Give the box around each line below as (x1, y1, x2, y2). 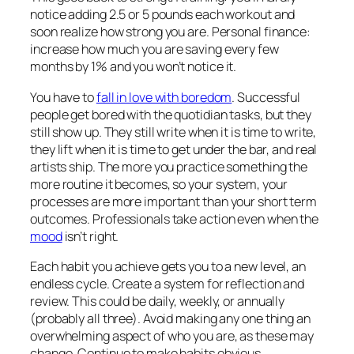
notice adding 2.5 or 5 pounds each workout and (30, 6, 296, 24)
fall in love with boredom (96, 88, 232, 106)
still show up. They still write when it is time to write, (30, 122, 317, 141)
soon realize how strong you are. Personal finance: (30, 23, 311, 41)
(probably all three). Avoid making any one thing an (30, 309, 311, 327)
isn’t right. (62, 227, 119, 245)
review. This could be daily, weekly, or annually (30, 292, 285, 310)
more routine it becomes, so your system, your (30, 175, 288, 193)
